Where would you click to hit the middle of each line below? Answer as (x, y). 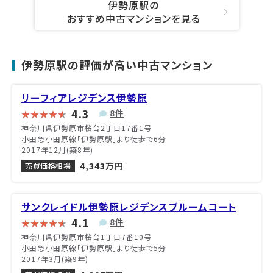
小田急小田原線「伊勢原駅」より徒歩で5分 (94, 247)
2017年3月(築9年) (55, 258)
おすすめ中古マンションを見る (133, 18)
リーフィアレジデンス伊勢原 (84, 97)
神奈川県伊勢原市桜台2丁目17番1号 (87, 127)
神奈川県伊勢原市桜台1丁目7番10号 (87, 236)
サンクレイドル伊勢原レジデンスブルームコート (129, 206)
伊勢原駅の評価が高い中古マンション (117, 64)
